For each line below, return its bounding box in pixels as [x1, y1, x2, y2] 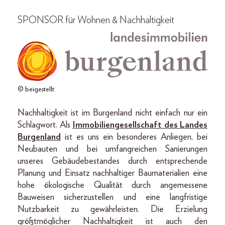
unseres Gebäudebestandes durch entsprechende [18, 157, 207, 166]
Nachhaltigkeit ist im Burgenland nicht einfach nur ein [18, 108, 207, 118]
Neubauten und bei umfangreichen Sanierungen [18, 145, 207, 154]
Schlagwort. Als [18, 121, 72, 130]
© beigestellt [18, 86, 54, 93]
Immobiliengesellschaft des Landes [72, 121, 207, 130]
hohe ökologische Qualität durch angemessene [18, 181, 207, 190]
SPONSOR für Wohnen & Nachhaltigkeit [18, 15, 174, 26]
